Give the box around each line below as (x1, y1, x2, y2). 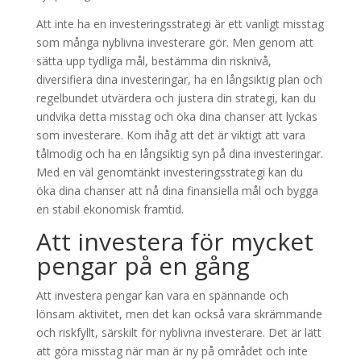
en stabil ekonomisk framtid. (35, 201, 184, 217)
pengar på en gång (35, 249, 250, 282)
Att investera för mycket (35, 225, 313, 258)
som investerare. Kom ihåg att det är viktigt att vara (35, 127, 305, 143)
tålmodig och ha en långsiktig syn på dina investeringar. (35, 146, 323, 161)
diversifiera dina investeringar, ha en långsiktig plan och (35, 72, 322, 87)
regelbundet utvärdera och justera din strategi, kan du (35, 90, 316, 106)
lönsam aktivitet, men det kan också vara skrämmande (35, 306, 322, 322)
